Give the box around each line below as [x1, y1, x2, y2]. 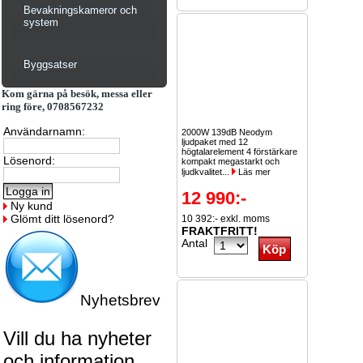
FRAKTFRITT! [181, 224, 258, 237]
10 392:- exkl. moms [181, 213, 270, 224]
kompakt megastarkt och [181, 156, 280, 166]
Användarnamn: [3, 125, 85, 138]
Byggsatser [23, 58, 77, 70]
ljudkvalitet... [181, 167, 232, 177]
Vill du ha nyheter [3, 327, 152, 349]
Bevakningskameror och [23, 4, 137, 16]
